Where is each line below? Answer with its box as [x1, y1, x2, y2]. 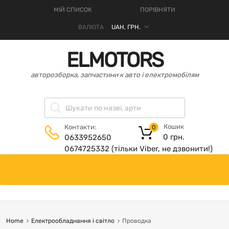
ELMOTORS [66, 48, 163, 72]
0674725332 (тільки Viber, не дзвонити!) [64, 144, 213, 153]
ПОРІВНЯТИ [140, 6, 175, 13]
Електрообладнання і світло [31, 217, 114, 225]
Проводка [122, 217, 151, 225]
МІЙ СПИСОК [54, 6, 93, 13]
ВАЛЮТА [78, 23, 104, 31]
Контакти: [64, 123, 96, 131]
